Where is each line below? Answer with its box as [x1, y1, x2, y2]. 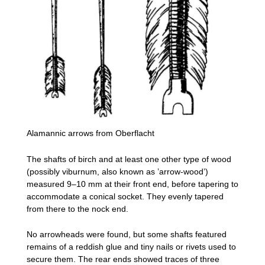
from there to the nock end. [27, 203, 128, 214]
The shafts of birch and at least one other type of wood [27, 154, 231, 164]
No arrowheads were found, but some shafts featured [27, 230, 227, 240]
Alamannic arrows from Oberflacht [27, 128, 154, 138]
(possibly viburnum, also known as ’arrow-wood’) [27, 166, 208, 176]
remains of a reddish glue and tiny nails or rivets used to [27, 242, 236, 252]
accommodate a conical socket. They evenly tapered [27, 191, 224, 201]
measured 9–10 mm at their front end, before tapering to [27, 179, 238, 189]
